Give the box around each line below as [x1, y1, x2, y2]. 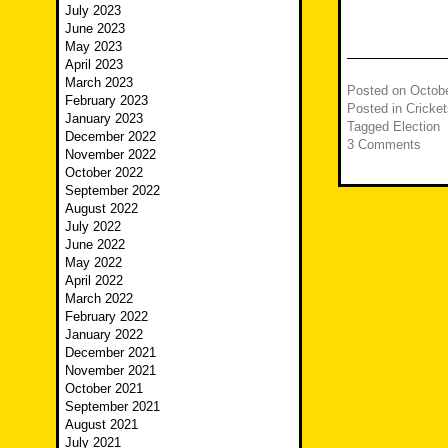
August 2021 [65, 417, 138, 433]
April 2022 [65, 273, 123, 289]
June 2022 [65, 237, 125, 253]
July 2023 [65, 3, 121, 19]
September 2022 [65, 183, 160, 199]
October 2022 [65, 165, 143, 181]
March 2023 [65, 75, 133, 91]
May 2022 [65, 255, 122, 271]
